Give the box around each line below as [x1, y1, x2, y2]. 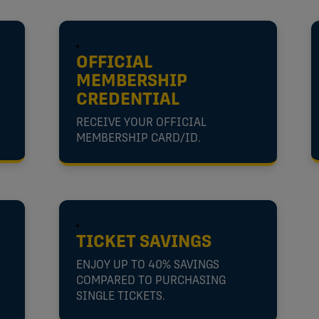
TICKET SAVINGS [76, 234, 212, 251]
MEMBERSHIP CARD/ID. [76, 132, 202, 145]
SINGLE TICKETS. [76, 291, 166, 303]
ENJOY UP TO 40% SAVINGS [76, 259, 220, 271]
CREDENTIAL [76, 91, 181, 109]
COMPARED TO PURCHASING [76, 275, 226, 287]
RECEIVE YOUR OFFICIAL [76, 117, 207, 129]
